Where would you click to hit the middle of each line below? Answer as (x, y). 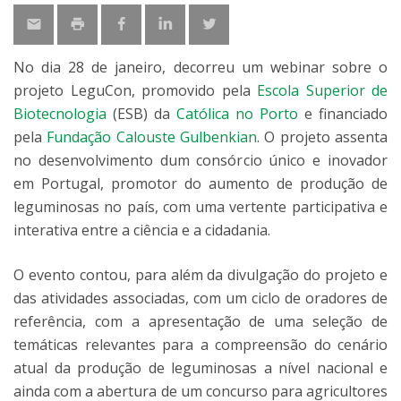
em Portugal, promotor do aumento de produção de (200, 183)
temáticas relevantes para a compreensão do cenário (200, 345)
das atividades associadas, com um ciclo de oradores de (200, 298)
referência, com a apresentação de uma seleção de (200, 321)
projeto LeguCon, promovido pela (135, 90)
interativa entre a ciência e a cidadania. (142, 230)
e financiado (343, 114)
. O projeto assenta (323, 137)
